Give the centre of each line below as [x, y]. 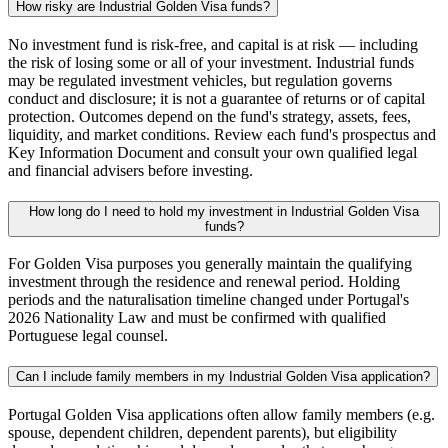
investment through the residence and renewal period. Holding [204, 282]
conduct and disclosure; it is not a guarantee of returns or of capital [216, 98]
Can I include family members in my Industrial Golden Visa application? [223, 377]
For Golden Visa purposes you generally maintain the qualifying [210, 264]
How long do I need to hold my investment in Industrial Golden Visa [224, 211]
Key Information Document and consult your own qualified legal [212, 152]
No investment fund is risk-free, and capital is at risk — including [213, 44]
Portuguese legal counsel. [88, 336]
